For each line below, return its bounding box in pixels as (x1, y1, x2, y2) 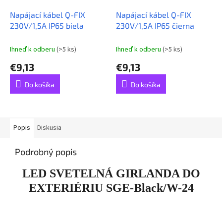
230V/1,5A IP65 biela (10, 20, 84, 30)
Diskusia (37, 122, 61, 133)
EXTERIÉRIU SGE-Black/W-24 (28, 181, 194, 194)
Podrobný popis (15, 146, 77, 157)
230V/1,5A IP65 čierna (116, 20, 194, 30)
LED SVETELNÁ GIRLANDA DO (22, 166, 200, 180)
